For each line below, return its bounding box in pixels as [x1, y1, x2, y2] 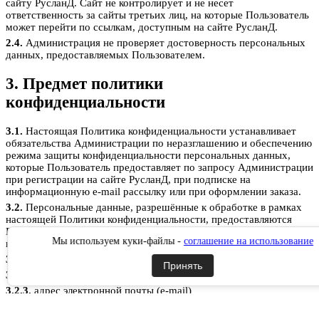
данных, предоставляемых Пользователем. [6, 49, 205, 61]
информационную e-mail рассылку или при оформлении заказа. [6, 185, 301, 197]
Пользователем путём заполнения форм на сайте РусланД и [6, 225, 284, 237]
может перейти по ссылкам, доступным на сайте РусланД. [6, 21, 278, 33]
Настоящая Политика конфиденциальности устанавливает [23, 125, 296, 137]
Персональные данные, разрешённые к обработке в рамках [23, 201, 302, 213]
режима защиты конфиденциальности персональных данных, [6, 149, 291, 161]
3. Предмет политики [6, 75, 163, 93]
